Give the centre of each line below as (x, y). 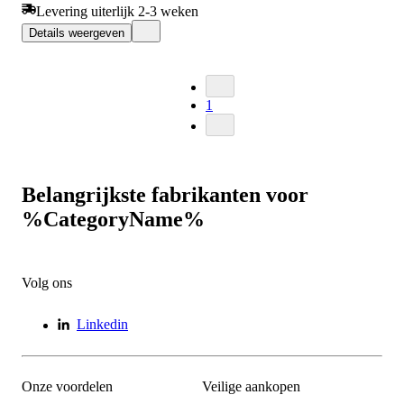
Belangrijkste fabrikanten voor (165, 194)
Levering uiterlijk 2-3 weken (117, 11)
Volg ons (47, 282)
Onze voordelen (67, 387)
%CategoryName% (113, 219)
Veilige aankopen (251, 387)
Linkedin (102, 324)
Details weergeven (77, 32)
